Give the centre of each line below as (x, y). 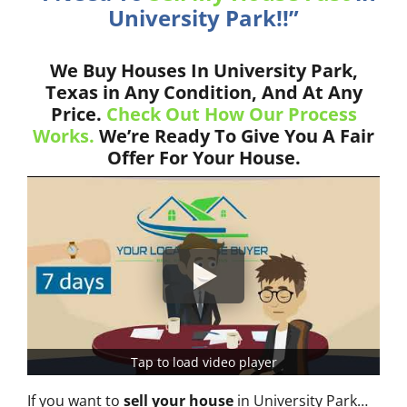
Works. (64, 136)
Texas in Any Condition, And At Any (203, 93)
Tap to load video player (203, 362)
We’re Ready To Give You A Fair (234, 136)
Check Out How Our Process (231, 114)
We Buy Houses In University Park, (203, 71)
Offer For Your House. (203, 158)
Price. (78, 114)
